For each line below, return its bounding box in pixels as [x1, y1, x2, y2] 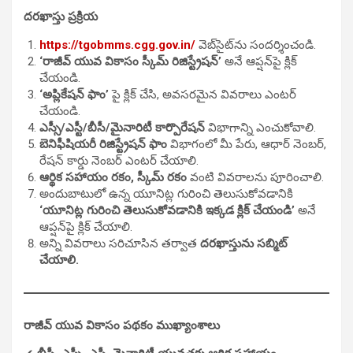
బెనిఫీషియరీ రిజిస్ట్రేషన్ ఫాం [39, 136, 167, 151]
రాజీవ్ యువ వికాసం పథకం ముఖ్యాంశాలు [24, 318, 220, 333]
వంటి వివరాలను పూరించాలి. [187, 169, 324, 184]
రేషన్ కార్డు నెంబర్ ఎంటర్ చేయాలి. [39, 153, 199, 168]
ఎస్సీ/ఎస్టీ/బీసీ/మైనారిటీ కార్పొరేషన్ [39, 120, 205, 135]
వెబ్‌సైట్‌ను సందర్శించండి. [195, 37, 316, 52]
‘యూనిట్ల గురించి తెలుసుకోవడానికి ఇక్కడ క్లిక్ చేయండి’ [39, 203, 295, 217]
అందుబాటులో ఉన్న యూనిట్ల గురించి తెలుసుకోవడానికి [39, 186, 293, 201]
